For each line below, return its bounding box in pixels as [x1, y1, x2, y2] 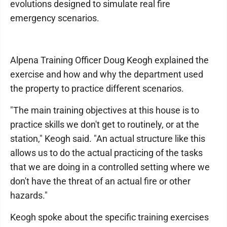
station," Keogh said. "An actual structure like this [10, 133, 205, 144]
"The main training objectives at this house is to [10, 105, 199, 116]
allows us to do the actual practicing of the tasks [10, 147, 203, 158]
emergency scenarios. [10, 13, 99, 23]
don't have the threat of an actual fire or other [10, 176, 191, 186]
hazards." [10, 190, 48, 201]
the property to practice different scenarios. [10, 83, 184, 94]
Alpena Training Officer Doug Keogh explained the [10, 55, 209, 65]
